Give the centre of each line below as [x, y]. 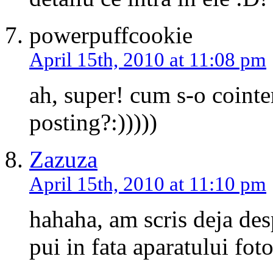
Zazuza [63, 160]
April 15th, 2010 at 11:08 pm [148, 60]
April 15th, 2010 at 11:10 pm [148, 184]
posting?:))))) [93, 122]
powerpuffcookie [111, 35]
